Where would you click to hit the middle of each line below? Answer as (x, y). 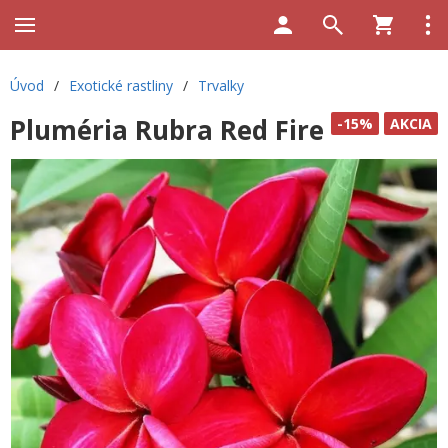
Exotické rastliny (121, 85)
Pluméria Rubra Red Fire (167, 130)
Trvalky (221, 85)
